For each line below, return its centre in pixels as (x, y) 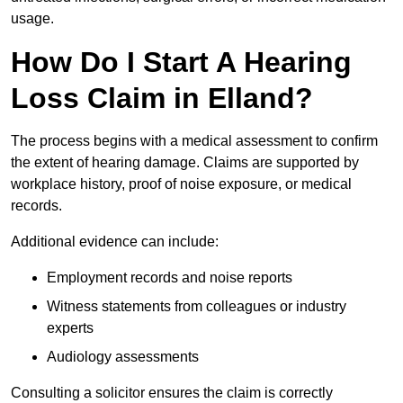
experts (70, 328)
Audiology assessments (123, 357)
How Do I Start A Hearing (181, 63)
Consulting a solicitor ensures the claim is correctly (172, 393)
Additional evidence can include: (115, 242)
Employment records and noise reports (170, 278)
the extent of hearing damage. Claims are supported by (185, 163)
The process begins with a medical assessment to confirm (194, 141)
